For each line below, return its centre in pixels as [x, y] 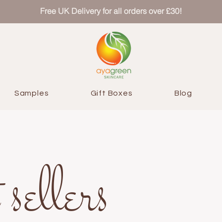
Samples [31, 93]
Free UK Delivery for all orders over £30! [111, 11]
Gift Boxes [111, 93]
